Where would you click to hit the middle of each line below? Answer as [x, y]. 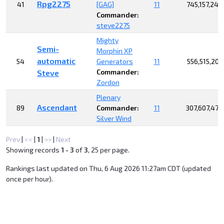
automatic [56, 60]
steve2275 [113, 25]
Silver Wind [114, 118]
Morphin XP [114, 50]
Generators [115, 61]
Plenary [108, 97]
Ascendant [57, 107]
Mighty [107, 40]
